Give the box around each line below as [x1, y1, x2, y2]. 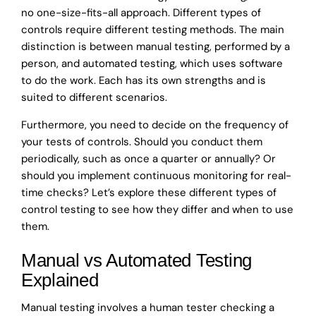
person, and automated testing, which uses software [21, 56, 283, 71]
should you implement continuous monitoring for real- [21, 169, 291, 183]
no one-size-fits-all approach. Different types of [21, 6, 261, 20]
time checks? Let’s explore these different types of [21, 186, 276, 200]
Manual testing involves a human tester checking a [21, 300, 274, 315]
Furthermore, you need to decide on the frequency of [21, 118, 288, 133]
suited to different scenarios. [21, 90, 167, 105]
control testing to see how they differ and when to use [21, 202, 293, 217]
